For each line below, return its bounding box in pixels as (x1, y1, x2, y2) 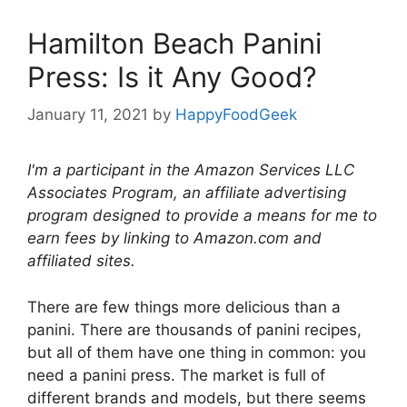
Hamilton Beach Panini (27, 25, 322, 60)
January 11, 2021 (27, 105, 148, 124)
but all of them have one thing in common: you (27, 342, 366, 362)
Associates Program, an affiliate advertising (27, 184, 346, 203)
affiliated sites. (27, 252, 135, 271)
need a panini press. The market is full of (27, 365, 325, 384)
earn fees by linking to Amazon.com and (27, 229, 322, 248)
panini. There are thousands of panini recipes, (27, 320, 362, 339)
